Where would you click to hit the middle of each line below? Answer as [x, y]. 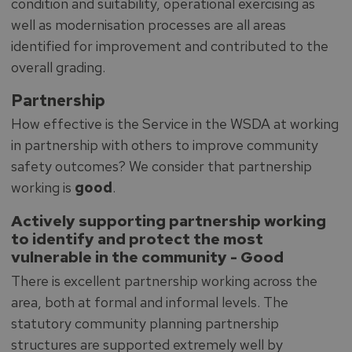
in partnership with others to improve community [164, 145]
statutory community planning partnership [145, 323]
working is [42, 187]
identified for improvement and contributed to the [169, 46]
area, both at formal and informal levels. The [149, 302]
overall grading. [58, 67]
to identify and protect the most [137, 239]
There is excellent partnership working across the [164, 280]
